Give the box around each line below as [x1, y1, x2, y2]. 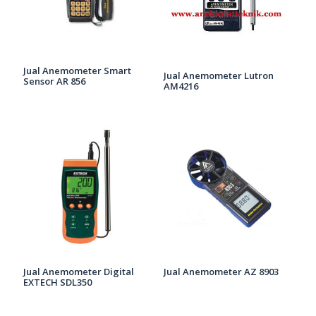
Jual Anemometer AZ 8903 [163, 265, 279, 278]
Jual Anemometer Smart [23, 64, 132, 77]
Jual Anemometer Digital [23, 265, 135, 278]
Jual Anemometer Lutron [163, 68, 274, 82]
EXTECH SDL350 [23, 275, 92, 288]
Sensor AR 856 [23, 75, 86, 87]
